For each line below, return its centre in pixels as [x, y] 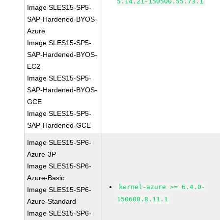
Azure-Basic [46, 178]
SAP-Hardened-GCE [59, 125]
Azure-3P [42, 154]
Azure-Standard [52, 201]
